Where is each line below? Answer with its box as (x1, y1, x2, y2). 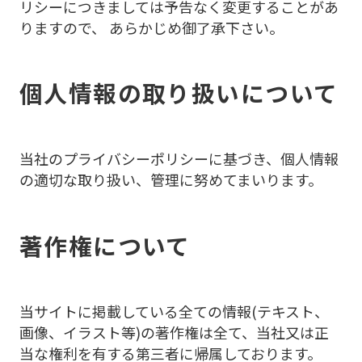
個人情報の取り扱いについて (19, 76, 339, 110)
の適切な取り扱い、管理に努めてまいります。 (19, 169, 322, 191)
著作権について (19, 228, 191, 262)
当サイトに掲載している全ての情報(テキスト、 (19, 300, 329, 322)
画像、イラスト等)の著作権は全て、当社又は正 (19, 321, 329, 343)
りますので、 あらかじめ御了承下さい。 (19, 16, 284, 38)
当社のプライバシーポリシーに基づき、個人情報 (19, 148, 339, 170)
